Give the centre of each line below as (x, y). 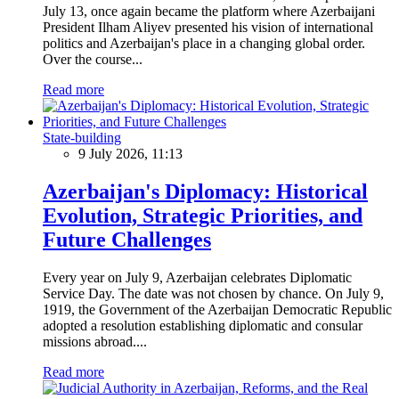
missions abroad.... (95, 341)
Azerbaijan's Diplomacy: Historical (205, 191)
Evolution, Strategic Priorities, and (203, 215)
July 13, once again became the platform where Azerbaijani (209, 11)
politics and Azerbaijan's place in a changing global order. (204, 43)
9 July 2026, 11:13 (130, 153)
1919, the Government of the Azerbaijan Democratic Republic (217, 309)
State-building (82, 137)
